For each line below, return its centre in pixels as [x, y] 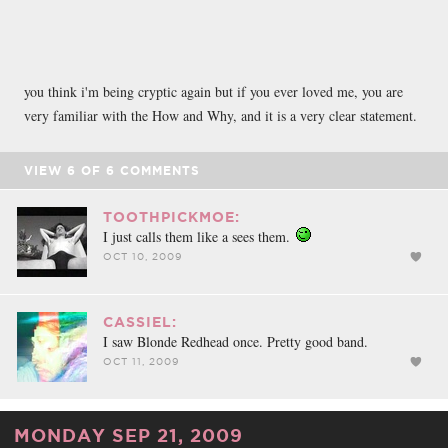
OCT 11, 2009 [141, 361]
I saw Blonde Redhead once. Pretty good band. [235, 341]
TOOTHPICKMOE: [171, 216]
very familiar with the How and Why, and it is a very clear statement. [220, 115]
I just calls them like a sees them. [198, 236]
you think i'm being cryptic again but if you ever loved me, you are [213, 91]
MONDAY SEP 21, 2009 [128, 434]
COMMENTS [157, 170]
